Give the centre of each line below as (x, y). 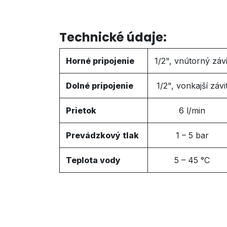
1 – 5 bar (192, 135)
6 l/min (192, 110)
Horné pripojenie (100, 61)
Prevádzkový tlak (102, 135)
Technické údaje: (113, 37)
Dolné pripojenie (100, 86)
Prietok (81, 110)
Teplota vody (93, 160)
